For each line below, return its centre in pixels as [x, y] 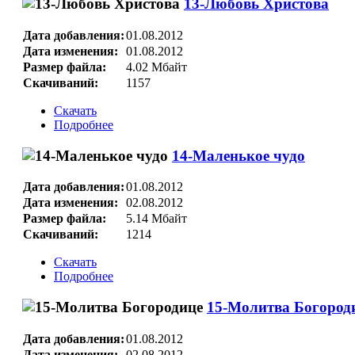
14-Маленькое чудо [238, 155]
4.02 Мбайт [156, 67]
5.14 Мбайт [156, 219]
